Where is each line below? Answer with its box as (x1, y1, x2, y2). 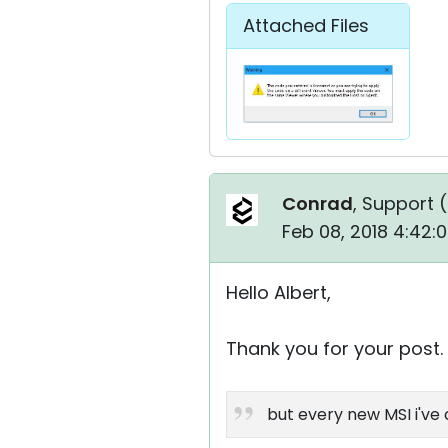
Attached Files (243, 13, 369, 39)
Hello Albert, (226, 280, 331, 306)
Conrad (282, 191, 353, 217)
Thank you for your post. (226, 336, 443, 362)
